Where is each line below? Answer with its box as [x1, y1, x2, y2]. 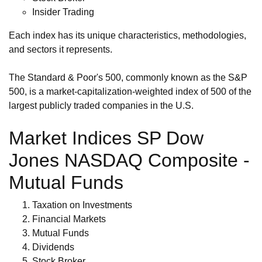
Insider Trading [32, 6, 94, 17]
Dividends [32, 242, 74, 252]
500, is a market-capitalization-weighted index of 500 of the [9, 86, 251, 96]
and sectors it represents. [9, 44, 112, 54]
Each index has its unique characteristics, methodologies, [9, 30, 246, 40]
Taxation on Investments [32, 199, 132, 210]
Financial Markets [32, 213, 106, 224]
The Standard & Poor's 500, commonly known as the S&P [9, 72, 247, 82]
